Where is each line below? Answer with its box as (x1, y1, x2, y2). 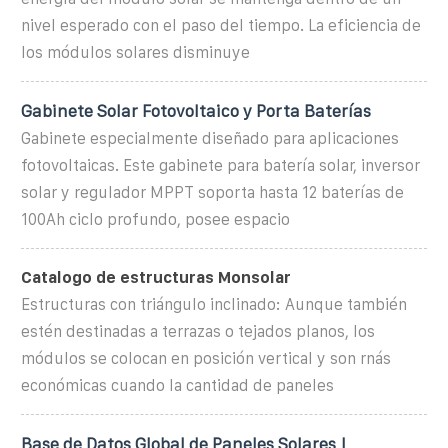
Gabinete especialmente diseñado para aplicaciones (21, 129, 399, 147)
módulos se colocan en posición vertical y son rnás (21, 349, 391, 367)
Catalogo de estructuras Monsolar (21, 268, 291, 286)
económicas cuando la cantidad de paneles (21, 376, 334, 394)
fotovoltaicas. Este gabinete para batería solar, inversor (21, 156, 420, 174)
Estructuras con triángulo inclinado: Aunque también (21, 295, 407, 313)
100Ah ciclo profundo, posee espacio (21, 210, 290, 228)
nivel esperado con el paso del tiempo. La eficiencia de (21, 16, 421, 34)
